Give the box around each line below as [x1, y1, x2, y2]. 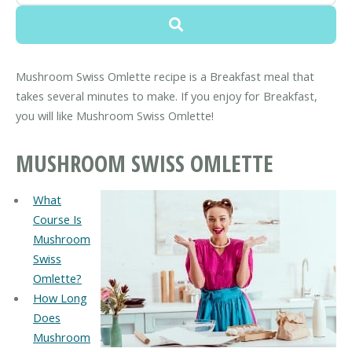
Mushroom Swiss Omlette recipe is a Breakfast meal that [16, 68, 314, 85]
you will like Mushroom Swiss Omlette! [16, 108, 214, 124]
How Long [32, 290, 87, 306]
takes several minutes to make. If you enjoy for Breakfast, [16, 88, 317, 104]
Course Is [32, 211, 82, 228]
